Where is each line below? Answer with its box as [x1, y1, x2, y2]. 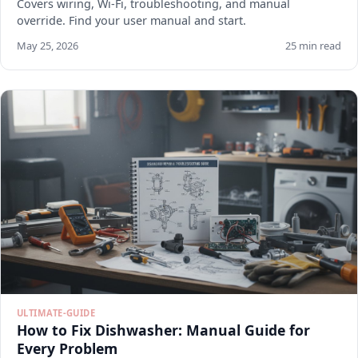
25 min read [285, 38, 341, 53]
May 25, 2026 [17, 38, 78, 53]
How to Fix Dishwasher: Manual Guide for [17, 320, 310, 340]
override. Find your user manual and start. [17, 13, 246, 28]
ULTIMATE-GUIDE [17, 306, 96, 319]
